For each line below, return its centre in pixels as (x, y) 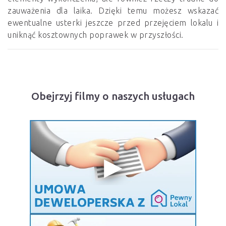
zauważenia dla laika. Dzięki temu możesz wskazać (113, 11)
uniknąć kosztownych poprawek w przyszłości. (96, 35)
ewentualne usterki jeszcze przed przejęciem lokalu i (113, 23)
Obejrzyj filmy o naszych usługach (113, 96)
